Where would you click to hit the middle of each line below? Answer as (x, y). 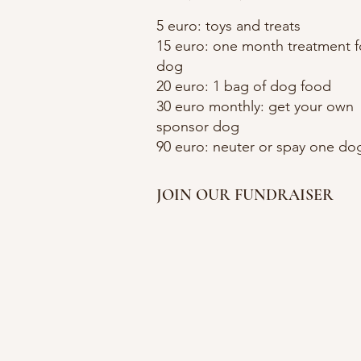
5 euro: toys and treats (228, 26)
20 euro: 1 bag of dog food (244, 86)
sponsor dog (198, 127)
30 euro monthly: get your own (255, 106)
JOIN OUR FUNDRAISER (245, 195)
